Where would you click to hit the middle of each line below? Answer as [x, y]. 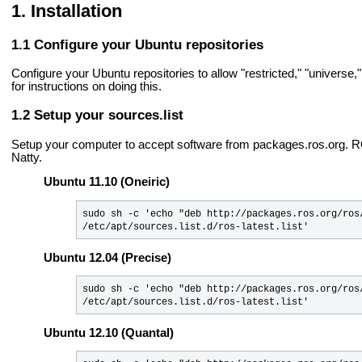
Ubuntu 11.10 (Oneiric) [107, 182]
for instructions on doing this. [86, 87]
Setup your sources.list [109, 115]
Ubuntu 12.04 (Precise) [107, 257]
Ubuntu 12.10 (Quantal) [109, 333]
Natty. [27, 157]
